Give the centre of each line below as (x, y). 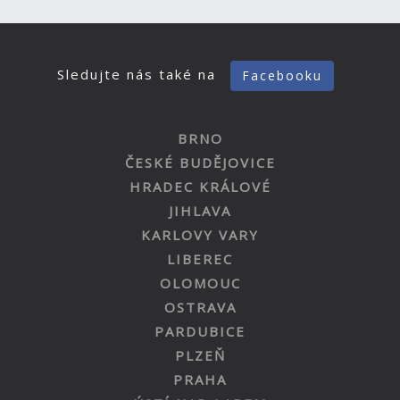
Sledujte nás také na (139, 75)
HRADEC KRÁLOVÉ (200, 187)
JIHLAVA (200, 211)
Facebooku (282, 75)
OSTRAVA (200, 307)
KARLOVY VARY (200, 235)
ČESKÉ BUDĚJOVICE (200, 162)
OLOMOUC (200, 283)
